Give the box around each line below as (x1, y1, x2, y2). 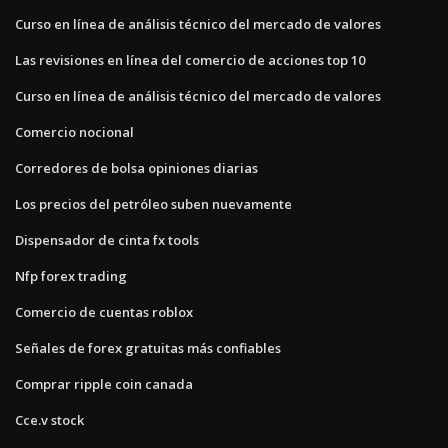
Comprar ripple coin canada (15, 374, 193, 393)
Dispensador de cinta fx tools (15, 230, 199, 249)
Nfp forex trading (15, 266, 127, 285)
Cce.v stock (15, 410, 84, 429)
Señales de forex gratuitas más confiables (15, 338, 281, 357)
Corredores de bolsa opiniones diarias (15, 158, 258, 177)
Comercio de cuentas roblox (15, 302, 193, 321)
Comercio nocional (15, 122, 134, 141)
